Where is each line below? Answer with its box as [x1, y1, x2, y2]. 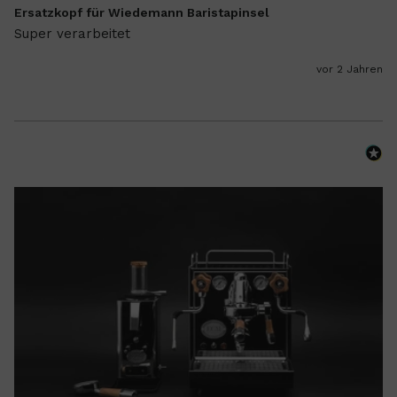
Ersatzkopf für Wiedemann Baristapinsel [13, 5, 269, 20]
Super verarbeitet [13, 25, 130, 42]
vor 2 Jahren [316, 62, 384, 75]
